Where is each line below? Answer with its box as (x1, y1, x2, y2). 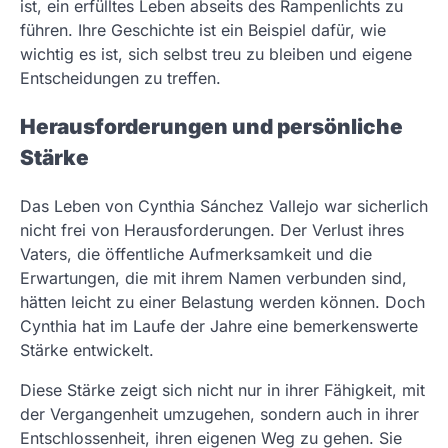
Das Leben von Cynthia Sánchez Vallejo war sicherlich (20, 195, 428, 216)
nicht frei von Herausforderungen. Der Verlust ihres (20, 219, 404, 240)
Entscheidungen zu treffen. (20, 68, 221, 89)
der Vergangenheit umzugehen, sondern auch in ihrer (20, 403, 419, 424)
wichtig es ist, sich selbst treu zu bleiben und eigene (20, 44, 412, 65)
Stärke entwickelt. (20, 339, 154, 360)
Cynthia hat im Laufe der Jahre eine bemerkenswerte (20, 315, 418, 336)
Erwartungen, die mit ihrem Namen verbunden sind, (20, 267, 407, 288)
